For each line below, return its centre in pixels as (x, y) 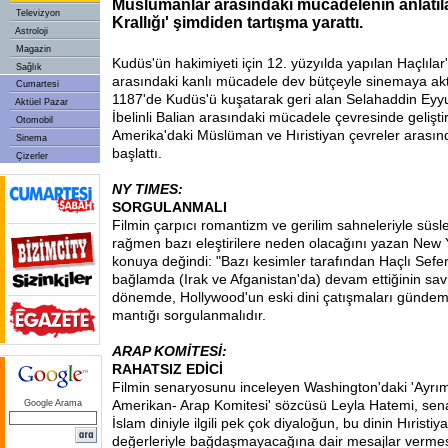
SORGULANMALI (169, 207)
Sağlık (27, 67)
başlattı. (137, 153)
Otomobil (33, 120)
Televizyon (36, 13)
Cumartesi (36, 84)
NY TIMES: (147, 189)
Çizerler (30, 156)
